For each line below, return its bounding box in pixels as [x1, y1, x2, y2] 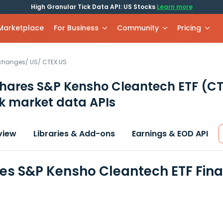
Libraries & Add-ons [33, 128, 115, 139]
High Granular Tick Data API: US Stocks [30, 2, 157, 11]
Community [117, 23, 159, 33]
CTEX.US [42, 58, 67, 66]
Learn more [156, 2, 193, 11]
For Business [54, 23, 99, 33]
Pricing [177, 23, 202, 33]
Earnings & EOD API [132, 128, 208, 139]
